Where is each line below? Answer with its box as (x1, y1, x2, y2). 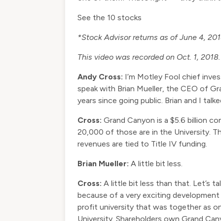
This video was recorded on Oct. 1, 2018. (77, 52, 220, 62)
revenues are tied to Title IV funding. (77, 139, 207, 148)
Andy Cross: (77, 72, 123, 81)
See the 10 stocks (77, 13, 142, 22)
